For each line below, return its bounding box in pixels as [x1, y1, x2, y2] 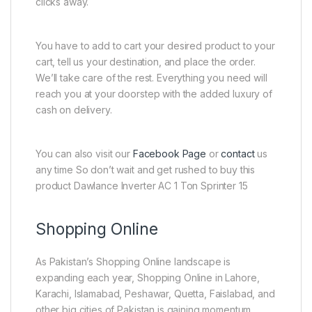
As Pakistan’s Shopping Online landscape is [36, 255, 231, 267]
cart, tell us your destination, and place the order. [36, 55, 256, 68]
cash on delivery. [36, 103, 112, 116]
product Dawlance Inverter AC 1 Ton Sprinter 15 [36, 179, 248, 192]
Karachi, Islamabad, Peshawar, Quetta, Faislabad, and [36, 287, 275, 299]
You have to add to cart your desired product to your [36, 39, 275, 52]
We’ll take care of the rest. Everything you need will [36, 71, 267, 84]
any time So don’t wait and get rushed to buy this [36, 163, 256, 175]
